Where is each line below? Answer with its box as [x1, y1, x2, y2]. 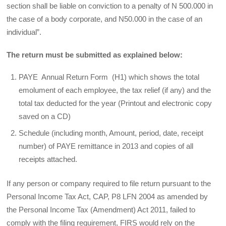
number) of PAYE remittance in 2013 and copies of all [19, 142, 194, 151]
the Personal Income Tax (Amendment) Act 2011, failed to [7, 205, 196, 214]
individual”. [7, 28, 42, 37]
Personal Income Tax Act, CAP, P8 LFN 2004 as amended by [7, 192, 208, 201]
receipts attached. [19, 155, 78, 164]
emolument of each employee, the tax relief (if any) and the [19, 85, 211, 94]
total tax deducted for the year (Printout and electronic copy [19, 98, 212, 107]
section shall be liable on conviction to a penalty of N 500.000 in [7, 2, 213, 11]
